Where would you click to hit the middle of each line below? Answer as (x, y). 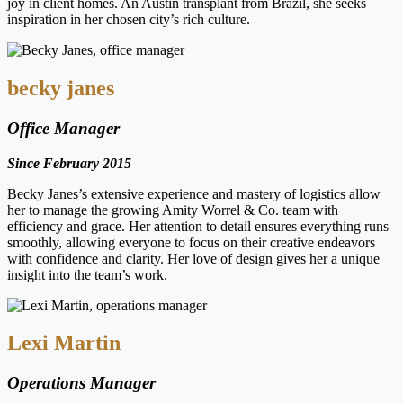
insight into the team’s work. (87, 274)
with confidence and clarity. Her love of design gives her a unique (193, 258)
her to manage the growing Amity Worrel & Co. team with (173, 210)
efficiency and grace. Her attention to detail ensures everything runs (198, 226)
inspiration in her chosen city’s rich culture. (129, 20)
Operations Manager (81, 383)
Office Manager (63, 128)
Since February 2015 (69, 163)
